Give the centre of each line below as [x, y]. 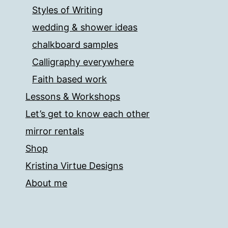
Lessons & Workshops [73, 97]
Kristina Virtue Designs [74, 166]
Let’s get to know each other [88, 114]
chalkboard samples [75, 45]
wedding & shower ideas [85, 27]
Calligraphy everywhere [83, 62]
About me [46, 183]
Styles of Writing [68, 10]
